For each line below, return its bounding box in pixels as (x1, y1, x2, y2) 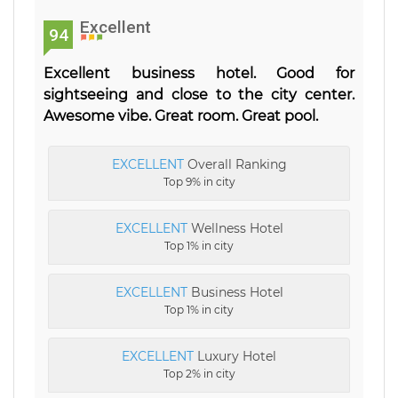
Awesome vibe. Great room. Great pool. (44, 107, 318, 124)
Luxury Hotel (194, 347, 276, 364)
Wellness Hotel (187, 219, 283, 236)
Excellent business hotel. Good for (44, 64, 354, 82)
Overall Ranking (183, 155, 287, 172)
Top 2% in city (163, 366, 235, 380)
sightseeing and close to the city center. (44, 85, 354, 103)
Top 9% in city (163, 174, 235, 188)
